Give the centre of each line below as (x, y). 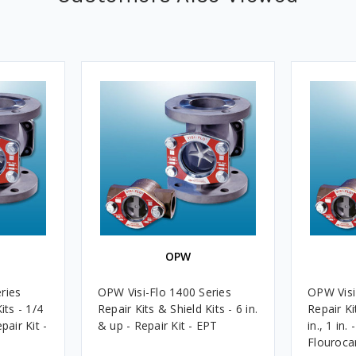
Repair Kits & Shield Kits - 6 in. (178, 308)
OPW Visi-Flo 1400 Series (164, 292)
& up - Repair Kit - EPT (157, 325)
